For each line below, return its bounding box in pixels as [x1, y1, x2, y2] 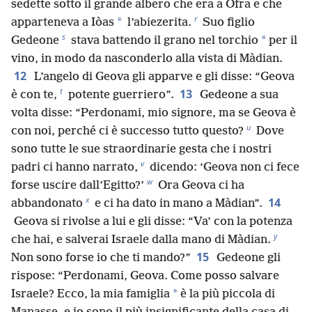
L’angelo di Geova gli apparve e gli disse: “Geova [31, 70, 295, 84]
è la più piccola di [178, 287, 275, 301]
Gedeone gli [214, 251, 281, 265]
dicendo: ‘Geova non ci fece [147, 160, 299, 174]
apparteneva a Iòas [11, 15, 114, 29]
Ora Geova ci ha [155, 178, 244, 192]
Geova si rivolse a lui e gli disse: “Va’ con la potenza [11, 214, 292, 228]
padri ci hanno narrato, [11, 160, 138, 174]
